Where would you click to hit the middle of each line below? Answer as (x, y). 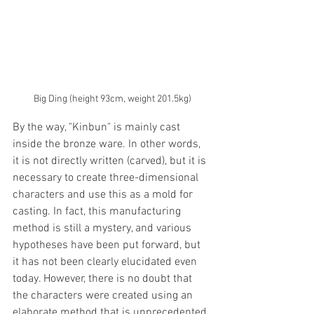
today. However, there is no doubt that (104, 279)
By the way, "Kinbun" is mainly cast (98, 127)
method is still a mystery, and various (103, 228)
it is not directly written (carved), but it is (111, 161)
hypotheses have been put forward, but (108, 245)
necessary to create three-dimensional (107, 178)
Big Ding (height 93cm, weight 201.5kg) (112, 99)
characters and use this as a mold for (104, 194)
